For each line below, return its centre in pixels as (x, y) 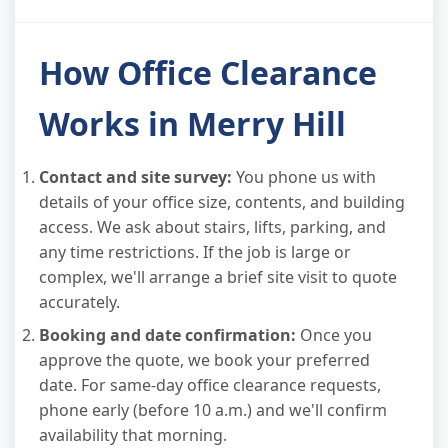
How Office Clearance (208, 72)
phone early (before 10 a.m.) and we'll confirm (213, 409)
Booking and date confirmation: (167, 334)
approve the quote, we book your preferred (204, 359)
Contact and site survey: (135, 176)
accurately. (79, 301)
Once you (334, 334)
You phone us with (304, 176)
